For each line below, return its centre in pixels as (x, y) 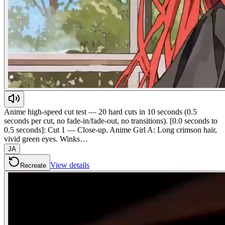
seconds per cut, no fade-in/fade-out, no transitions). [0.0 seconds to (111, 121)
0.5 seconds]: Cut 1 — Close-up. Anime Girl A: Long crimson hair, (110, 130)
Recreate (33, 165)
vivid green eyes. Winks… (46, 139)
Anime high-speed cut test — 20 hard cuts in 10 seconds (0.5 (100, 111)
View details (70, 165)
